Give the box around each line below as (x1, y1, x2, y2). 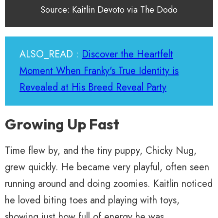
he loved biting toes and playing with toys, (5, 193, 180, 207)
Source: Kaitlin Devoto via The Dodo (40, 3, 178, 16)
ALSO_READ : (19, 47, 82, 61)
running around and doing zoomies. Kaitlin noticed (5, 176, 213, 191)
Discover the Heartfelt (82, 47, 173, 61)
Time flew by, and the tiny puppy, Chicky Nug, (5, 143, 197, 158)
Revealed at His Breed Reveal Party (19, 80, 166, 94)
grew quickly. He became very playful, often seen (5, 160, 209, 174)
